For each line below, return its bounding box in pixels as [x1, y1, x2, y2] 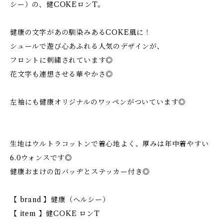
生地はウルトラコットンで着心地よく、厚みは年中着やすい [10, 139, 209, 148]
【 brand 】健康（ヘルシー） [10, 195, 110, 204]
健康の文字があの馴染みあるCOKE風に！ [10, 28, 151, 37]
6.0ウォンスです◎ [10, 153, 73, 162]
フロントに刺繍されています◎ [10, 56, 113, 65]
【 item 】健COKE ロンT [10, 209, 100, 218]
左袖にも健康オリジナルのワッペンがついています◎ [10, 98, 186, 107]
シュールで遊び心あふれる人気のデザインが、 [10, 42, 164, 51]
